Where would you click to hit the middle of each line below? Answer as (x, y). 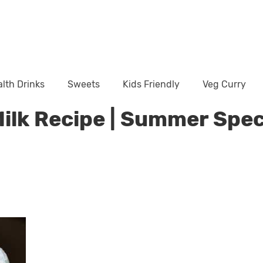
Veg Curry (224, 84)
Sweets (84, 84)
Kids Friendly (151, 84)
